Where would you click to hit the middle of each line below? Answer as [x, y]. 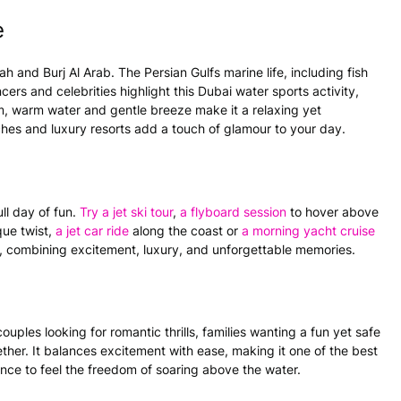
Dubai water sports [253, 90]
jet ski [130, 211]
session [263, 211]
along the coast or [183, 230]
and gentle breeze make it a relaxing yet [201, 109]
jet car [85, 230]
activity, [334, 90]
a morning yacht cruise [307, 230]
